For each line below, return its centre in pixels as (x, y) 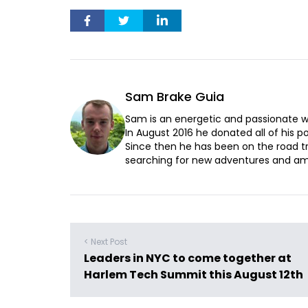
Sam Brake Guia (175, 97)
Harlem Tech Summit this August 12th (194, 275)
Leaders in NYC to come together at (188, 258)
